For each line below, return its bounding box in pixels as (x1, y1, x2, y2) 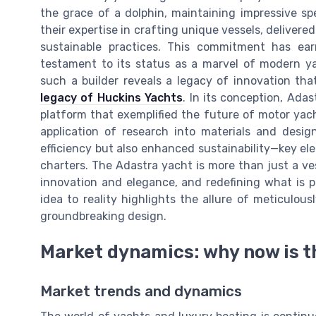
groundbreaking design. (40, 209, 166, 224)
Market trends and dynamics (40, 282, 242, 300)
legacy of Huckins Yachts (40, 91, 183, 105)
